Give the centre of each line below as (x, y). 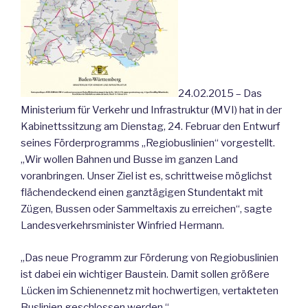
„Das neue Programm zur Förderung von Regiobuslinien (150, 257)
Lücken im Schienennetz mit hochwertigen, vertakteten (150, 290)
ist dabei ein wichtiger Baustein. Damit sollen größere (145, 274)
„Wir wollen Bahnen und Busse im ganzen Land (129, 160)
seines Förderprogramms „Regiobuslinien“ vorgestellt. (148, 143)
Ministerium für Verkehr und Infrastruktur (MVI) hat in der (151, 110)
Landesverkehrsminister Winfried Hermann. (122, 226)
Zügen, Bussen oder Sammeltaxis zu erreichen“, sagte (146, 209)
